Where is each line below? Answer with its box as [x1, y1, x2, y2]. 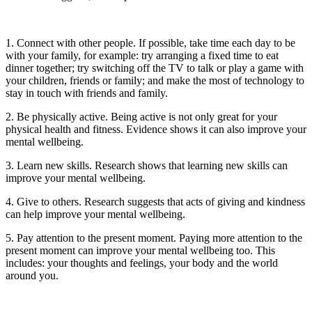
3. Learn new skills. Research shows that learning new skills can [6, 159, 288, 172]
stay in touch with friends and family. [6, 87, 168, 100]
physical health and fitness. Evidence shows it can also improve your [6, 123, 306, 136]
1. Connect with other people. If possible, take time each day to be [6, 37, 295, 49]
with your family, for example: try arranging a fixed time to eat [6, 49, 279, 62]
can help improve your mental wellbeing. [6, 208, 185, 221]
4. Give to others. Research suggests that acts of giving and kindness [6, 196, 305, 208]
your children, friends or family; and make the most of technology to [6, 75, 304, 87]
